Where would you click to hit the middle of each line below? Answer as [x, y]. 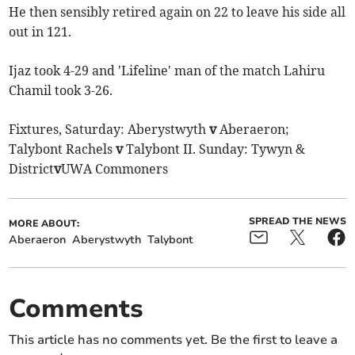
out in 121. [40, 31]
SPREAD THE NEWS [297, 221]
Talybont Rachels [63, 149]
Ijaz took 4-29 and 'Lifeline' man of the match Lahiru [167, 70]
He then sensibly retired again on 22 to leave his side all [177, 11]
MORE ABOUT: [44, 223]
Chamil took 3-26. [61, 90]
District [32, 168]
